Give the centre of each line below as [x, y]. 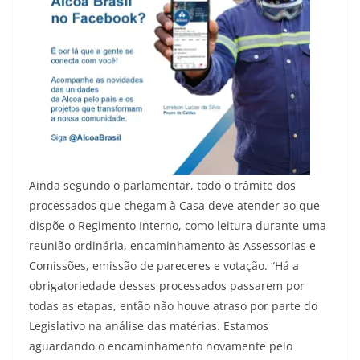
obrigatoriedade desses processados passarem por [167, 285]
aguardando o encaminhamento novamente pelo [161, 346]
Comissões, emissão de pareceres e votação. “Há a [164, 265]
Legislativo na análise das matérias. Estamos [149, 325]
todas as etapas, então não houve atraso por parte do [173, 305]
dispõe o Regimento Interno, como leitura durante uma [178, 225]
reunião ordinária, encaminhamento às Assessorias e [172, 245]
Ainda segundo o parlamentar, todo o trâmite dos [162, 185]
